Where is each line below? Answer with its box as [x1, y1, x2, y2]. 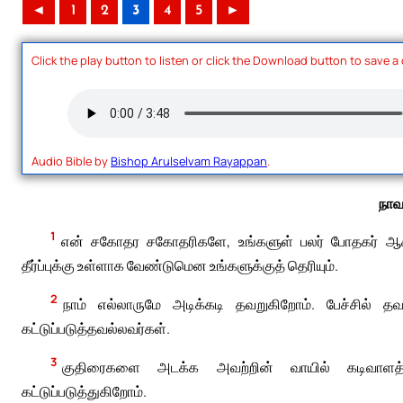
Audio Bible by [31, 152, 111, 169]
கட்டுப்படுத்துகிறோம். [22, 381, 147, 401]
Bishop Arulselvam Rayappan [111, 152, 267, 169]
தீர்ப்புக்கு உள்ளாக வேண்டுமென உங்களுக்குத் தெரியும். [22, 255, 338, 275]
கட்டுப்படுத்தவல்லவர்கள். [22, 318, 170, 338]
